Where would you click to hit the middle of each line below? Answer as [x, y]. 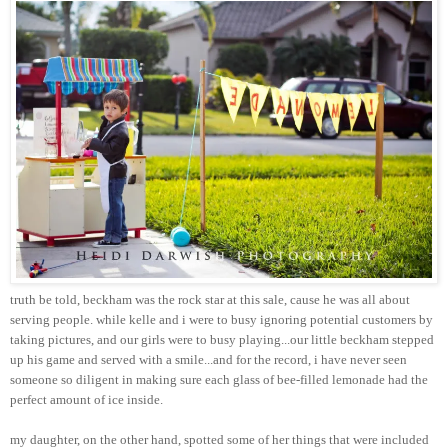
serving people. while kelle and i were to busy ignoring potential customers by [221, 320]
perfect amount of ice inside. [86, 400]
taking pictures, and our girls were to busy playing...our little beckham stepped [222, 340]
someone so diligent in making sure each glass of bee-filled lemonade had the [219, 380]
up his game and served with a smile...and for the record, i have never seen [208, 360]
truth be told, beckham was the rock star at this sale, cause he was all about [210, 300]
